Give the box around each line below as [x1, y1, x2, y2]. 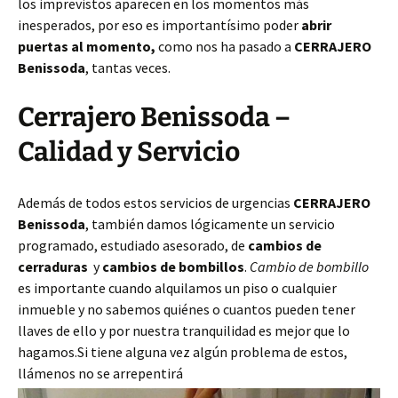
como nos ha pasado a [158, 37, 291, 55]
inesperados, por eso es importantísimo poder [18, 16, 301, 34]
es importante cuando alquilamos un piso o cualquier [18, 279, 337, 297]
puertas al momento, [18, 37, 158, 55]
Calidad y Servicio [18, 136, 240, 168]
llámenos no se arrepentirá [18, 364, 183, 382]
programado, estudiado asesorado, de [18, 236, 248, 254]
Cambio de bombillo [250, 258, 369, 275]
